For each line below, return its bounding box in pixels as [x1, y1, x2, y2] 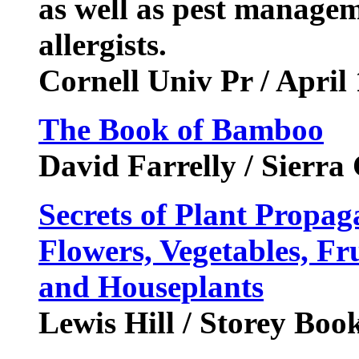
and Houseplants [38, 269, 264, 304]
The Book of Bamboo [38, 112, 324, 147]
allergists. [38, 27, 175, 62]
